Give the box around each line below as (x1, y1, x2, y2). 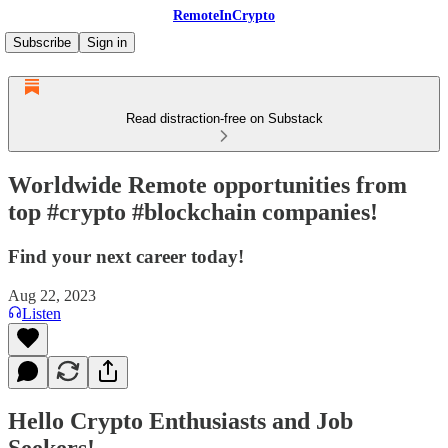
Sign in (87, 35, 127, 50)
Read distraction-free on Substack (125, 111, 323, 126)
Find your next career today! (8, 245, 244, 267)
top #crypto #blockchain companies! (8, 198, 378, 225)
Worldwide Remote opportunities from (8, 171, 407, 198)
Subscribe (13, 35, 71, 50)
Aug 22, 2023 (8, 286, 96, 304)
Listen (22, 304, 61, 322)
